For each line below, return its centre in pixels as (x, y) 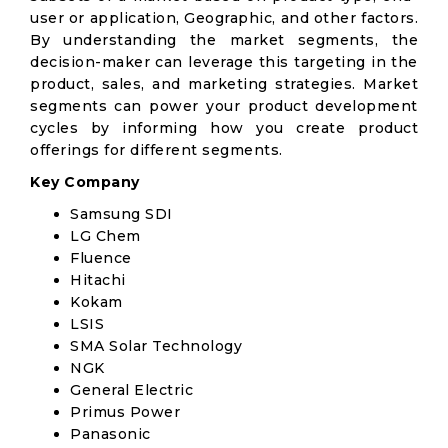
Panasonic (110, 434)
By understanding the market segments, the (224, 40)
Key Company (85, 182)
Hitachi (98, 280)
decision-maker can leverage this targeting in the (224, 62)
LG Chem (105, 236)
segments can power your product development (224, 106)
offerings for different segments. (156, 150)
